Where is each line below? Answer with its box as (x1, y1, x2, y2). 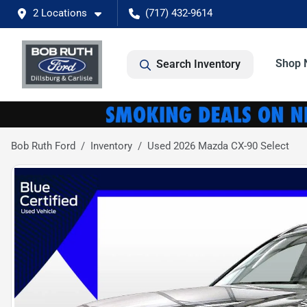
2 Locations (33, 7, 87, 19)
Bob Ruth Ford (11, 139, 75, 152)
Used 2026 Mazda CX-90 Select (147, 139, 289, 152)
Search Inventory (156, 58, 241, 71)
